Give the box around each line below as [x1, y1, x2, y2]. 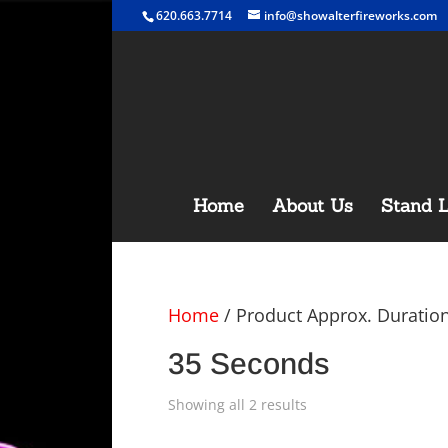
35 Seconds [168, 347, 330, 380]
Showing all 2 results [168, 395, 307, 414]
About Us [271, 194, 353, 217]
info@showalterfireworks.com [264, 7, 437, 24]
